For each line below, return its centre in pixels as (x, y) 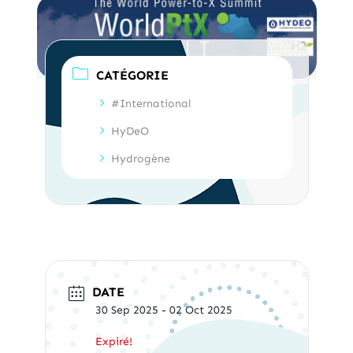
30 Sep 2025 (126, 310)
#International (150, 103)
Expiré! (113, 341)
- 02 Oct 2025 (195, 310)
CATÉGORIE (132, 75)
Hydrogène (140, 158)
